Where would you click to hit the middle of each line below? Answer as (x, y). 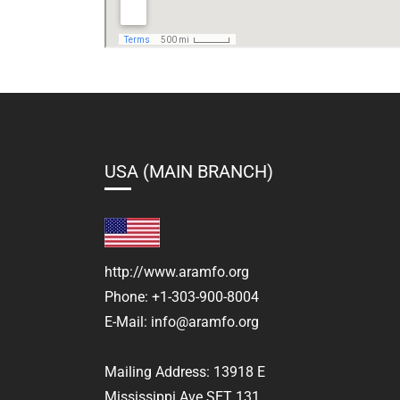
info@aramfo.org (205, 322)
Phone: (128, 297)
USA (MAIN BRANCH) (189, 171)
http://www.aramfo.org (177, 272)
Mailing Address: (159, 372)
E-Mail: (128, 322)
